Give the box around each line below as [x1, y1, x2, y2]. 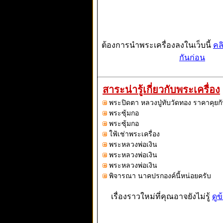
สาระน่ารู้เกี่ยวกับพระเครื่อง [103, 84, 220, 96]
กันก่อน [179, 53, 205, 62]
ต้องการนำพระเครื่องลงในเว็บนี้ [102, 41, 213, 50]
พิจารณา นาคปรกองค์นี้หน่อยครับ [109, 172, 211, 180]
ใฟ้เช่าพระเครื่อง [109, 130, 160, 138]
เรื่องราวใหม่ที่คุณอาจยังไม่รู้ [111, 192, 212, 201]
